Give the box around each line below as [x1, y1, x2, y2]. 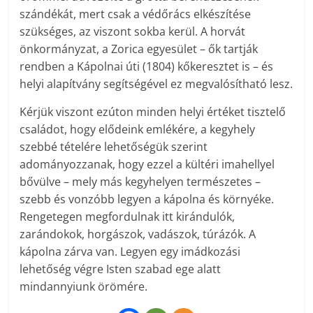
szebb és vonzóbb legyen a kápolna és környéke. [20, 191, 275, 208]
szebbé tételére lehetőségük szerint [20, 139, 208, 155]
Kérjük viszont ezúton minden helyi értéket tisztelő [20, 104, 286, 120]
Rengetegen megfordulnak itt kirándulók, [20, 209, 235, 225]
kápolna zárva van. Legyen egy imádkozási [20, 244, 241, 260]
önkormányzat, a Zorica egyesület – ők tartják [20, 41, 259, 57]
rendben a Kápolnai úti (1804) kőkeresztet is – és [20, 59, 274, 75]
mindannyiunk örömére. [20, 279, 148, 295]
